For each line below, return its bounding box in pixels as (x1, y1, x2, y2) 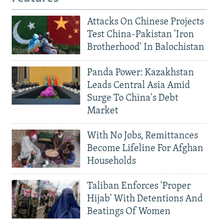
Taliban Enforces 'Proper (87, 181, 191, 192)
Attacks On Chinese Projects (87, 17, 204, 27)
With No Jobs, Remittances (87, 131, 198, 141)
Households (87, 156, 136, 166)
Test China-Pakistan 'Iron (87, 29, 194, 40)
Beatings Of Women (87, 207, 171, 217)
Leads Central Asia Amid (87, 80, 190, 90)
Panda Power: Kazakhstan (87, 67, 194, 78)
